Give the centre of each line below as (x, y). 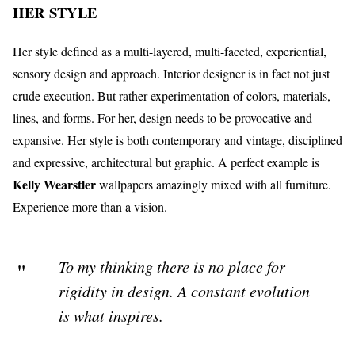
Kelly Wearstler (54, 184)
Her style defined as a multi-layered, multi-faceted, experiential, (170, 51)
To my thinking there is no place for (172, 266)
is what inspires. (111, 315)
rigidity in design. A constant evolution (184, 290)
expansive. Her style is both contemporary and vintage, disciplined (177, 139)
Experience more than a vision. (90, 206)
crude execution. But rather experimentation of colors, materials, (172, 95)
